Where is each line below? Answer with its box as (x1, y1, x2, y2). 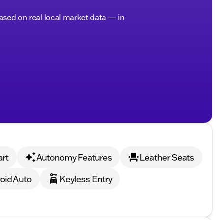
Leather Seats (139, 151, 194, 163)
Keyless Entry (59, 173, 112, 185)
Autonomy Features (36, 151, 112, 163)
